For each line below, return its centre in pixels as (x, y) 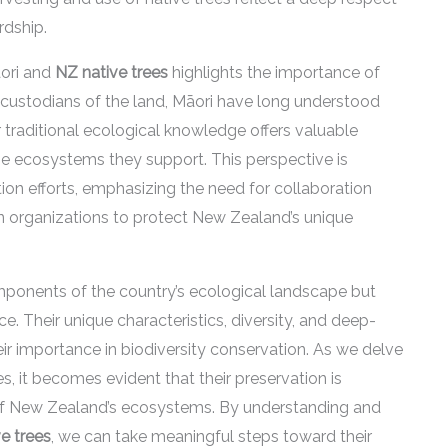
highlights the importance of (274, 72)
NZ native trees (111, 72)
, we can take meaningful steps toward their (211, 436)
